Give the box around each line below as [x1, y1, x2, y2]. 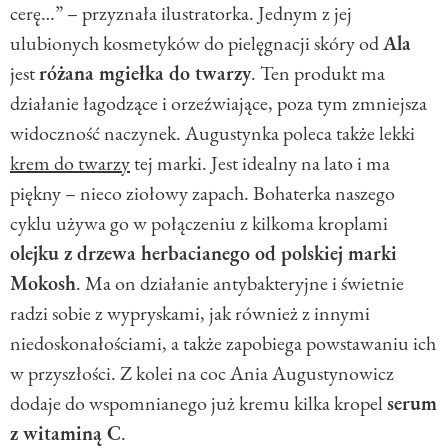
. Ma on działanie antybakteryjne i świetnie [76, 270, 404, 297]
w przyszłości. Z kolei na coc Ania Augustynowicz [10, 360, 394, 387]
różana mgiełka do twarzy [39, 60, 251, 87]
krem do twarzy [10, 150, 130, 177]
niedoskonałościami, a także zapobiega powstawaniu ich [10, 330, 436, 357]
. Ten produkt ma [251, 60, 385, 87]
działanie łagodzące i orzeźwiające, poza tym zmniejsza [10, 90, 427, 117]
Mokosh [10, 270, 76, 297]
